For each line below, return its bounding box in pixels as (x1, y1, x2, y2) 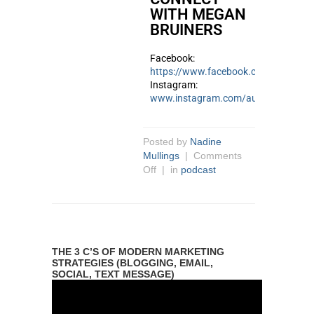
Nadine (190, 136, 221, 147)
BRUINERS (150, 21, 222, 39)
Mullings (143, 150, 179, 161)
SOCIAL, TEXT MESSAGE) (52, 268, 175, 280)
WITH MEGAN (150, 6, 246, 23)
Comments (193, 150, 242, 161)
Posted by (143, 136, 190, 147)
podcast (181, 164, 216, 175)
